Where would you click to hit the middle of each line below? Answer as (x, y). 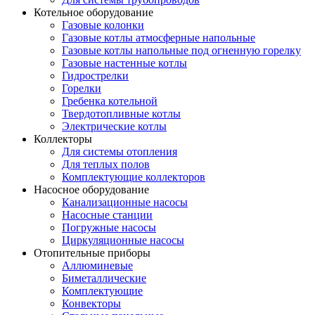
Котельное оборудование (94, 12)
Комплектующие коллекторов (134, 176)
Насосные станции (107, 214)
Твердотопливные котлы (121, 113)
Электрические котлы (114, 126)
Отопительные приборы (92, 252)
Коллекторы (63, 139)
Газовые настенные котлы (124, 63)
